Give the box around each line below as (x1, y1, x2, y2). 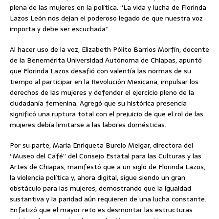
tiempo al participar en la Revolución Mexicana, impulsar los (10, 76, 198, 88)
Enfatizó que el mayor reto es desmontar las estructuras (10, 204, 193, 216)
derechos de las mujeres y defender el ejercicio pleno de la (10, 87, 194, 98)
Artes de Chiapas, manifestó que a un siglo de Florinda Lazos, (10, 161, 205, 173)
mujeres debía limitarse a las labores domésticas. (10, 119, 166, 131)
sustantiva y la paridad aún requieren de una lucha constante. (10, 194, 206, 205)
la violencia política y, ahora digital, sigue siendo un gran (10, 172, 185, 183)
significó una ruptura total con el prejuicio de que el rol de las (10, 109, 203, 120)
